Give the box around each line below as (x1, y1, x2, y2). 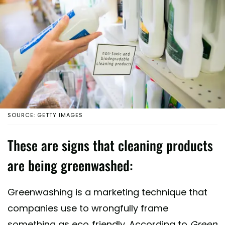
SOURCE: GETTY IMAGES (8, 110, 83, 119)
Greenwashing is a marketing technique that (8, 185, 207, 198)
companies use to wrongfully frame (8, 201, 168, 214)
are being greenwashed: (8, 155, 133, 175)
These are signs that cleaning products (8, 135, 213, 155)
